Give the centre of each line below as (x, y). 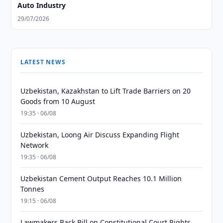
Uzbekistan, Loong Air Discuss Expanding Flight (100, 135)
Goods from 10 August (58, 101)
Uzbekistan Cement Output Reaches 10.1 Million (101, 178)
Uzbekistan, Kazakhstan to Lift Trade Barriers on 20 (106, 91)
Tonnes (33, 189)
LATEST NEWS (43, 62)
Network (35, 145)
